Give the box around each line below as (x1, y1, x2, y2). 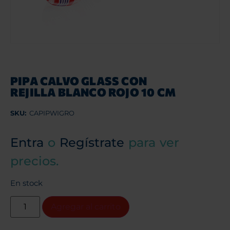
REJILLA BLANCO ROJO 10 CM (10, 85, 176, 99)
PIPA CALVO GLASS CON (10, 73, 147, 88)
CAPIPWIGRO (29, 108, 74, 117)
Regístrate (60, 135, 124, 150)
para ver (124, 135, 179, 150)
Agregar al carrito (51, 202, 121, 212)
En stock (10, 179, 43, 188)
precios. (10, 153, 59, 168)
